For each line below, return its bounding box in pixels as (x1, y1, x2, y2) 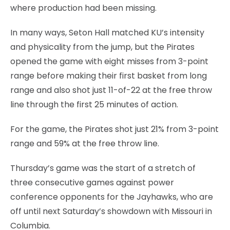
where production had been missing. (10, 2, 157, 14)
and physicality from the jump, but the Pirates (10, 41, 195, 53)
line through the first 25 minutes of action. (10, 98, 178, 110)
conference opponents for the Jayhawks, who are (10, 190, 213, 203)
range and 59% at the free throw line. (10, 137, 159, 149)
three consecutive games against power (10, 176, 174, 188)
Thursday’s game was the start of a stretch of (10, 162, 196, 174)
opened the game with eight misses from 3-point (10, 55, 208, 67)
